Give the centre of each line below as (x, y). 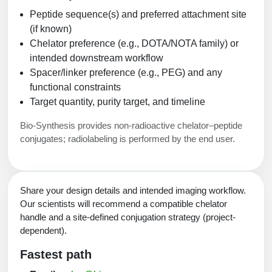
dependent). (43, 231)
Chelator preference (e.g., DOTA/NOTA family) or (134, 44)
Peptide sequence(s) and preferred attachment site (138, 15)
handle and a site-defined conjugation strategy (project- (128, 217)
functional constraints (75, 87)
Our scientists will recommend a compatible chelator (124, 204)
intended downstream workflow (97, 58)
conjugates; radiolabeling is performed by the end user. (127, 139)
